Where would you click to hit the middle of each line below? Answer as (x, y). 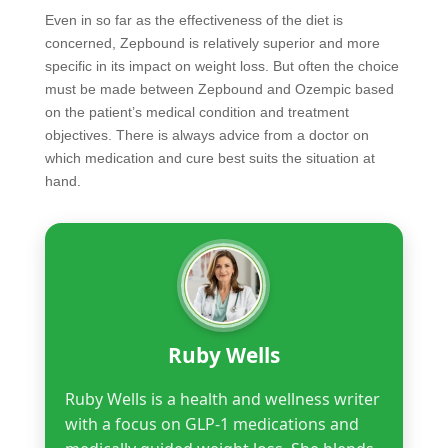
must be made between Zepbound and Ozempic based (219, 89)
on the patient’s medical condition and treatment (196, 112)
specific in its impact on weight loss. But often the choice (221, 66)
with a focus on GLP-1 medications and (211, 424)
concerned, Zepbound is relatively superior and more (212, 43)
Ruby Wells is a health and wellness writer (222, 399)
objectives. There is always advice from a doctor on (206, 135)
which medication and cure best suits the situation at (209, 158)
